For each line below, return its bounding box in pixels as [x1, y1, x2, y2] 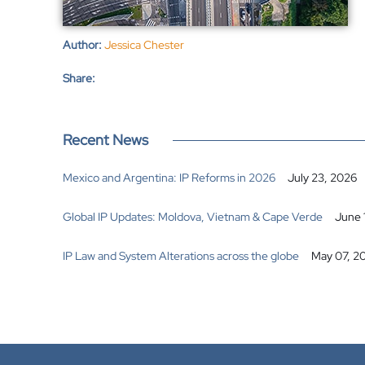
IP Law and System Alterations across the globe [63, 248, 299, 263]
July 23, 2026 [288, 170, 357, 185]
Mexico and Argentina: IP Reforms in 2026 [63, 170, 275, 185]
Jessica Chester [104, 37, 184, 52]
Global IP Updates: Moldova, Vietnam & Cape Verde [63, 209, 323, 224]
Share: [63, 71, 95, 86]
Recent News [63, 130, 148, 149]
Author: [63, 37, 102, 52]
